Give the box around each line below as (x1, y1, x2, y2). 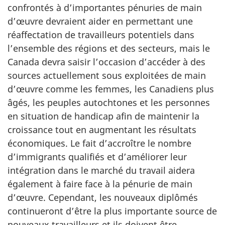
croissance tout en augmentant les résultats (8, 123, 196, 136)
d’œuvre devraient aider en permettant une (8, 15, 193, 27)
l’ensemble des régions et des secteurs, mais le (8, 42, 210, 54)
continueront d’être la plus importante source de (8, 204, 217, 217)
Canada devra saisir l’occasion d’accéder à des (8, 55, 205, 68)
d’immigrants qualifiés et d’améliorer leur (8, 150, 187, 163)
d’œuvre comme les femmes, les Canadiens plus (8, 82, 214, 95)
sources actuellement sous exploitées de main (8, 69, 206, 81)
